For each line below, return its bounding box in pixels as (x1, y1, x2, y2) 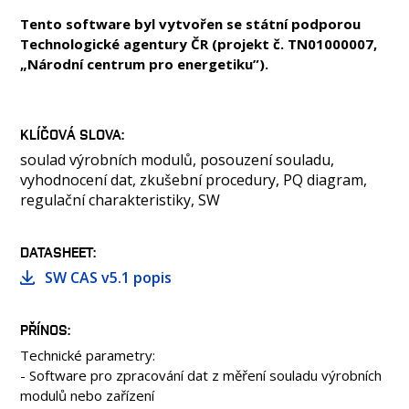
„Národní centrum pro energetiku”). (20, 55, 268, 73)
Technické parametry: (20, 346, 155, 364)
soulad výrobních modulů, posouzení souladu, (20, 150, 334, 170)
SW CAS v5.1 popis (45, 267, 172, 288)
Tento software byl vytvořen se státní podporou (20, 15, 361, 33)
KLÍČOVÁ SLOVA (20, 125, 121, 143)
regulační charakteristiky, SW (20, 190, 220, 210)
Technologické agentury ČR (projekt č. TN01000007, (20, 35, 377, 53)
